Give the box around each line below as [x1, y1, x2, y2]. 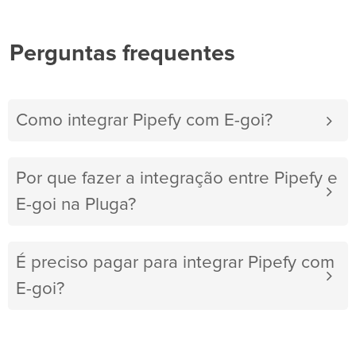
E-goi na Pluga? [16, 195, 136, 215]
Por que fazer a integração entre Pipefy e [16, 169, 338, 188]
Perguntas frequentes [10, 42, 235, 66]
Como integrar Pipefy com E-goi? [16, 111, 273, 130]
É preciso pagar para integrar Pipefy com [16, 253, 335, 273]
